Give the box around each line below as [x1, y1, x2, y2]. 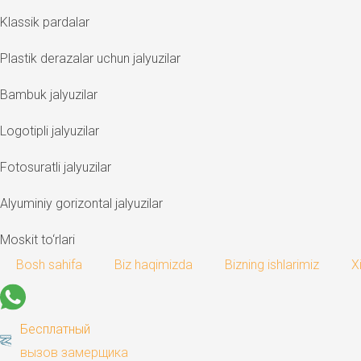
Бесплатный [20, 322, 90, 338]
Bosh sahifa [16, 257, 82, 273]
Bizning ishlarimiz [225, 257, 319, 273]
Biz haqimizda [114, 257, 193, 273]
